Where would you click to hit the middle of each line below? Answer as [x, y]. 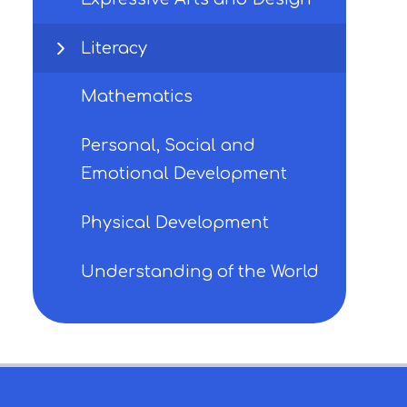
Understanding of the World [200, 271]
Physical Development [175, 222]
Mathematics [137, 97]
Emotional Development [184, 174]
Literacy [114, 48]
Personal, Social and [168, 146]
